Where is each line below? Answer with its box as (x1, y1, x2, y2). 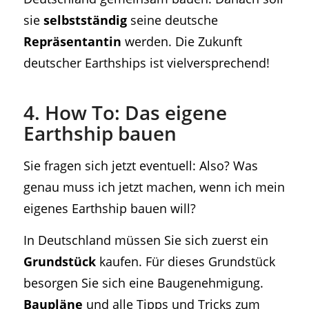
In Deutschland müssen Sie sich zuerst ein (23, 231, 268, 249)
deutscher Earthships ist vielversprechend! (23, 53, 270, 71)
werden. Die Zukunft (121, 32, 242, 50)
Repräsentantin (23, 32, 121, 50)
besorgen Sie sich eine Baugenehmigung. (23, 274, 263, 292)
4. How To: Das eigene (23, 99, 227, 126)
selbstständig (43, 10, 127, 28)
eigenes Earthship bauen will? (23, 199, 196, 217)
